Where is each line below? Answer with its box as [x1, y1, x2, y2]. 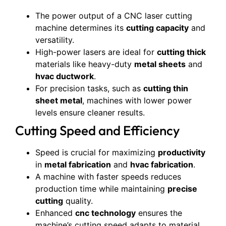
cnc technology [75, 208, 136, 218]
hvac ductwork [35, 71, 94, 81]
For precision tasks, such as [35, 83, 143, 93]
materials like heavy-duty [35, 59, 134, 69]
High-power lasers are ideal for [35, 47, 157, 57]
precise [167, 184, 197, 194]
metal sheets [134, 59, 186, 69]
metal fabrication [44, 159, 111, 169]
